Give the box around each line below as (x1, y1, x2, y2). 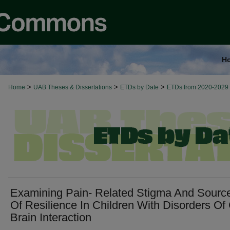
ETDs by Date (120, 84, 159, 91)
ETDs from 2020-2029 (167, 84, 228, 91)
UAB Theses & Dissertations (33, 84, 112, 91)
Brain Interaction (10, 211, 91, 224)
